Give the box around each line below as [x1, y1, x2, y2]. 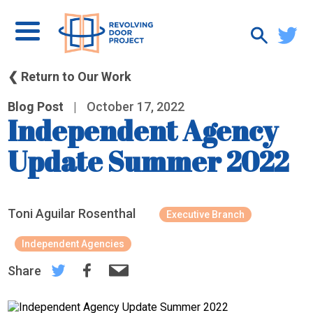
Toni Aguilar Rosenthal [8, 206, 136, 221]
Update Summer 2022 [8, 143, 289, 180]
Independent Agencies [22, 238, 125, 249]
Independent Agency [8, 112, 279, 150]
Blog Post [8, 99, 64, 114]
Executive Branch [166, 209, 245, 220]
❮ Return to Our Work [8, 69, 132, 84]
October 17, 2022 [84, 99, 185, 114]
